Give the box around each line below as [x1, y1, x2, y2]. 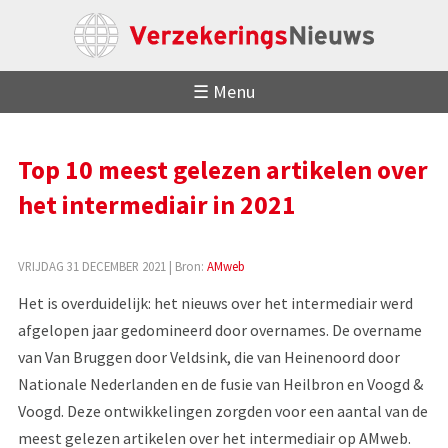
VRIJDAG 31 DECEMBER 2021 [17, 257, 166, 274]
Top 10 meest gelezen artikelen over [17, 153, 428, 186]
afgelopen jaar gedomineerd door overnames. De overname [17, 319, 422, 340]
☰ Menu [192, 80, 256, 104]
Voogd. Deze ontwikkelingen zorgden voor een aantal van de [17, 400, 428, 421]
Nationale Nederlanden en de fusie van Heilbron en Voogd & [17, 373, 423, 394]
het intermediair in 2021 [17, 188, 296, 221]
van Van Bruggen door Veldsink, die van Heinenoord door [17, 346, 400, 367]
